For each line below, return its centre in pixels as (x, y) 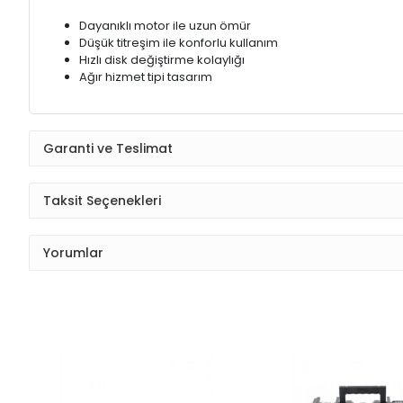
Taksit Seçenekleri (102, 200)
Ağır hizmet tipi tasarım (146, 77)
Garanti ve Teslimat (108, 148)
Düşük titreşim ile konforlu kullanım (179, 43)
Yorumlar (73, 252)
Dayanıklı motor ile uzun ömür (165, 26)
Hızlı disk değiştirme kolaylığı (162, 60)
